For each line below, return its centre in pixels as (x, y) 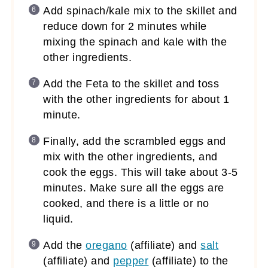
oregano (106, 245)
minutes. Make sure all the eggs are (134, 188)
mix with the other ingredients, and (130, 156)
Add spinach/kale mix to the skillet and (140, 10)
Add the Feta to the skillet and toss (131, 83)
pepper (131, 261)
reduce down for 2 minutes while (125, 26)
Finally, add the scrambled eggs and (135, 141)
